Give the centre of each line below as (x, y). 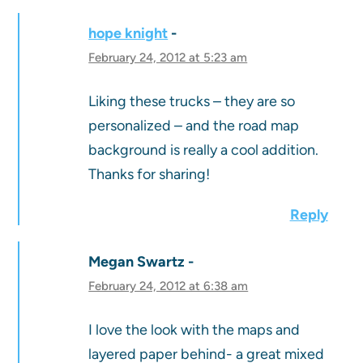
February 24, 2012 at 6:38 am (169, 286)
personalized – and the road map (194, 126)
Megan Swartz (137, 262)
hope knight (128, 34)
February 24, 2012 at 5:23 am (168, 58)
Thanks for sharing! (149, 175)
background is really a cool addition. (204, 150)
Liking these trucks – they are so (192, 102)
